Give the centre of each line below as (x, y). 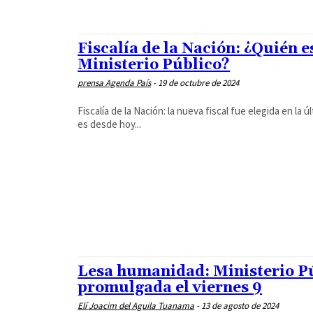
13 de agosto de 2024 (240, 305)
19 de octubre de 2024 (199, 82)
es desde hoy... (110, 124)
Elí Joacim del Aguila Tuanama (136, 305)
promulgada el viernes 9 (170, 287)
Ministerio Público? (154, 65)
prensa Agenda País (115, 82)
